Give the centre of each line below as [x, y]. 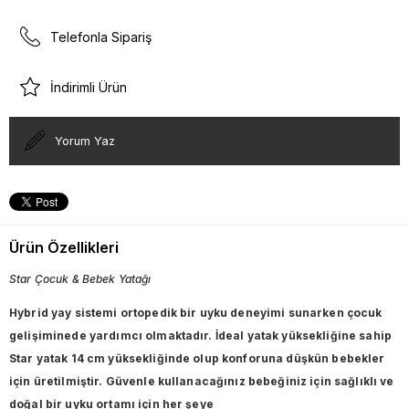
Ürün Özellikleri [64, 247]
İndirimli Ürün [89, 87]
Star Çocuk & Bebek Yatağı [80, 278]
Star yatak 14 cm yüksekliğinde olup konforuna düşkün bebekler [197, 358]
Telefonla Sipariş [101, 37]
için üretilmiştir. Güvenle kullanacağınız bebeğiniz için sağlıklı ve [202, 381]
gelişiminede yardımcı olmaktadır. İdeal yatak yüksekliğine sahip [200, 335]
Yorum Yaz [85, 141]
